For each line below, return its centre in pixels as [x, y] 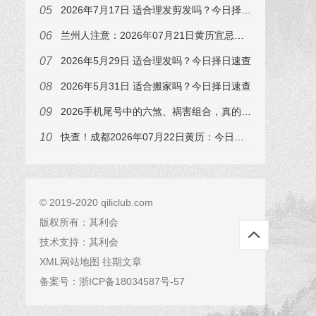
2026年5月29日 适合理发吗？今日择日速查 [156, 61]
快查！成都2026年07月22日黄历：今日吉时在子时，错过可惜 [147, 137]
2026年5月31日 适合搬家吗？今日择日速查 [156, 86]
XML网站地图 [69, 262]
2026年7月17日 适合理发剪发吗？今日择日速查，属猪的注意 [151, 10]
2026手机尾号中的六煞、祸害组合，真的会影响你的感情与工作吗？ [151, 111]
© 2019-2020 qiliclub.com [96, 202]
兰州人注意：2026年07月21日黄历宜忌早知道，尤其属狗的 [147, 35]
